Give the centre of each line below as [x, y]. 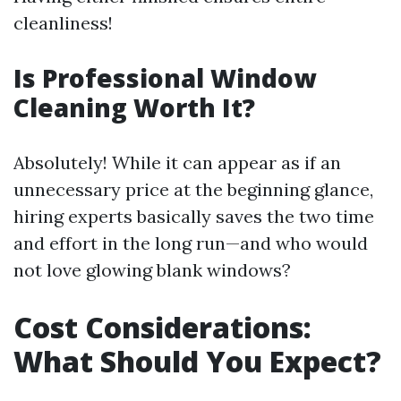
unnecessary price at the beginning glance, [193, 189]
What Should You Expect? [197, 361]
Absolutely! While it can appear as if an [177, 162]
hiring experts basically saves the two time [194, 216]
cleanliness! [63, 23]
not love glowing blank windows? [152, 270]
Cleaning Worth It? [134, 107]
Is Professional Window [165, 78]
